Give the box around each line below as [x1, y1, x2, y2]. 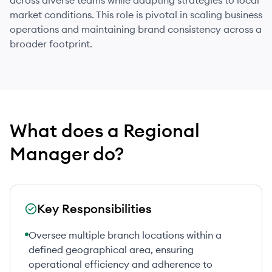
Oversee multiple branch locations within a [29, 229, 222, 241]
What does [10, 119, 107, 142]
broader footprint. [10, 38, 92, 50]
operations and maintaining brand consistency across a [10, 23, 262, 35]
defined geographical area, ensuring [29, 243, 194, 256]
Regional [123, 119, 200, 142]
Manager [10, 142, 89, 165]
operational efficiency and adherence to [29, 258, 212, 270]
